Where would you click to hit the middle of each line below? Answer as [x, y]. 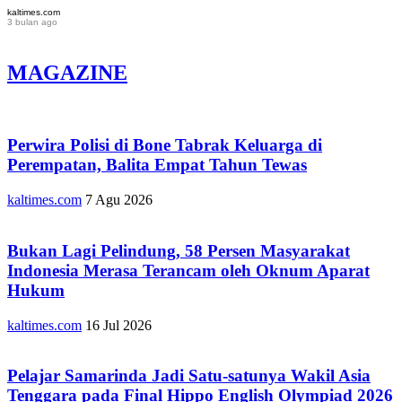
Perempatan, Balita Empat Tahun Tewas [157, 165]
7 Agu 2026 [119, 200]
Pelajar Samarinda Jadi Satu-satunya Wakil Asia [189, 376]
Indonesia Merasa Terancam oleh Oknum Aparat [188, 270]
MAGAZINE [67, 72]
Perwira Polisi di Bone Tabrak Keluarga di [165, 145]
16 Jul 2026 [118, 325]
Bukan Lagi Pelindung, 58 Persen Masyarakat [179, 250]
